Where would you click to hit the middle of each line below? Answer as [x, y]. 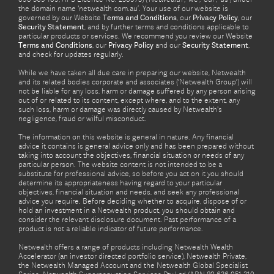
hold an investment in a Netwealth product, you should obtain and [127, 210]
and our [168, 45]
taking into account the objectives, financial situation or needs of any [131, 155]
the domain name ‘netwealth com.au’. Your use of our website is [123, 9]
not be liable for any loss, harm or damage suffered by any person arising [137, 91]
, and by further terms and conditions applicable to [167, 27]
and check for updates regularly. [71, 54]
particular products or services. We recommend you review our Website [135, 36]
